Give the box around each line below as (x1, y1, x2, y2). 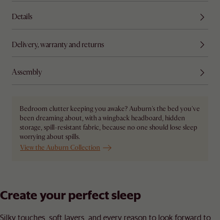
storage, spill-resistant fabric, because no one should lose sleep (20, 123, 197, 132)
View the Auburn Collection (20, 143, 100, 152)
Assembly (12, 67, 42, 78)
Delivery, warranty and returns (12, 39, 104, 50)
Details (12, 12, 32, 22)
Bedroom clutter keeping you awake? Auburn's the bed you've (20, 105, 200, 113)
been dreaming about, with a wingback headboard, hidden (20, 114, 185, 123)
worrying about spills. (20, 133, 80, 141)
